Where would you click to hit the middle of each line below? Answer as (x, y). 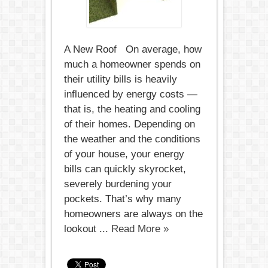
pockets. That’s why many (122, 199)
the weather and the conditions (132, 139)
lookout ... (87, 229)
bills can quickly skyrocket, (125, 169)
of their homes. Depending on (129, 124)
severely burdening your (118, 184)
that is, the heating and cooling (132, 109)
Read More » (140, 229)
